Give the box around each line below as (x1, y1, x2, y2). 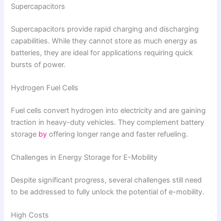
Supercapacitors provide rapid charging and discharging (11, 24, 199, 34)
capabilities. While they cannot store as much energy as (11, 36, 198, 45)
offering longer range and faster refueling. (47, 129, 188, 139)
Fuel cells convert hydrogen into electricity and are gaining (11, 106, 206, 115)
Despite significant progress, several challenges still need (11, 176, 202, 185)
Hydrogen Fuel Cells (11, 83, 79, 93)
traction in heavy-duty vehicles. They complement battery (11, 117, 205, 127)
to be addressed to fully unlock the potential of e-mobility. (11, 187, 205, 197)
